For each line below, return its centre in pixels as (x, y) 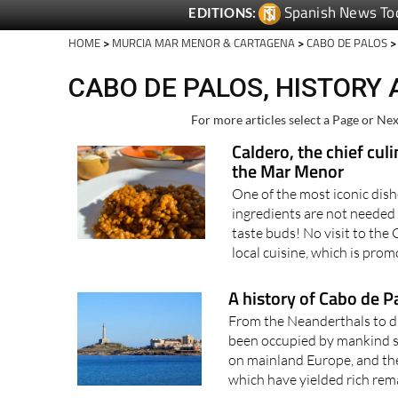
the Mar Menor (287, 171)
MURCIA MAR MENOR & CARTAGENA (203, 43)
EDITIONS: (223, 13)
